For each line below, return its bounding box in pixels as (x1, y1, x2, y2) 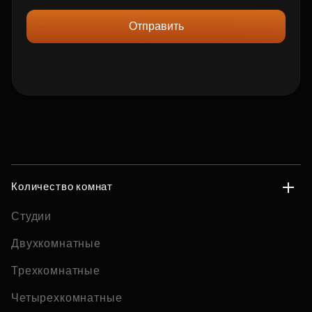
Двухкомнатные (11, 237, 102, 249)
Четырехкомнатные (11, 292, 123, 304)
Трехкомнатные (11, 265, 101, 276)
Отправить (128, 20, 184, 32)
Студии (11, 210, 52, 222)
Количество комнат (11, 180, 114, 192)
